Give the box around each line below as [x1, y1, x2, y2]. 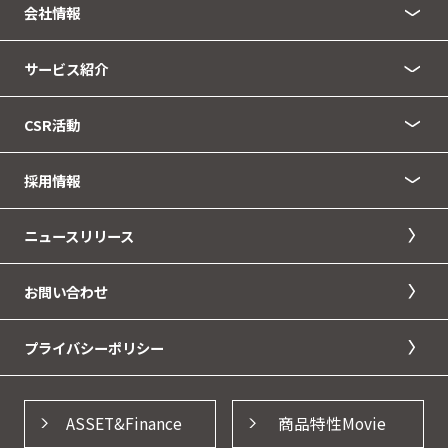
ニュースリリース [23, 225, 134, 247]
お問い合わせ [23, 281, 108, 303]
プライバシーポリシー [23, 337, 164, 359]
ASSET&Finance [65, 412, 182, 435]
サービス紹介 [23, 57, 108, 79]
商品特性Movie [277, 412, 386, 435]
